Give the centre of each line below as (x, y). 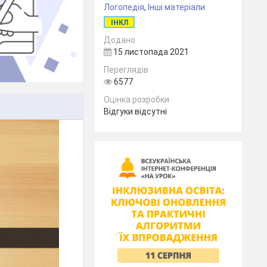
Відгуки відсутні (136, 111)
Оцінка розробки (137, 100)
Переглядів (126, 70)
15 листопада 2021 (150, 52)
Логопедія (124, 7)
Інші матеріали (177, 7)
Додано (120, 40)
